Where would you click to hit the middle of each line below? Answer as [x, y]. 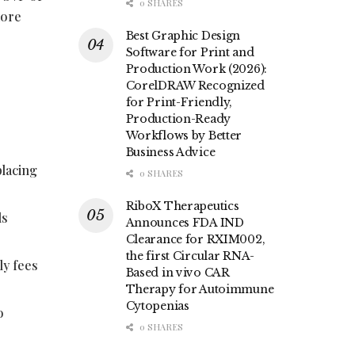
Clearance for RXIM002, [195, 240]
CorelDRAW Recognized [195, 86]
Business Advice [170, 153]
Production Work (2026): [197, 69]
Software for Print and [190, 53]
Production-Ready [178, 119]
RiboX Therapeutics [182, 206]
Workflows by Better [184, 136]
